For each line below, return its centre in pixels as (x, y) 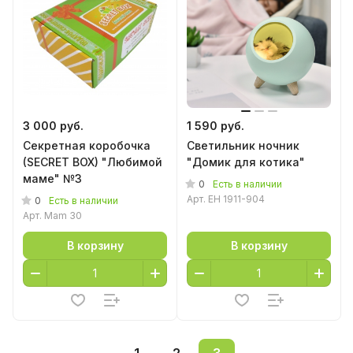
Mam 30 (63, 216)
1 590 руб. (216, 126)
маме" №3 (52, 178)
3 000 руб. (53, 126)
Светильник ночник (243, 145)
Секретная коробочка (87, 145)
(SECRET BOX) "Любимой (93, 162)
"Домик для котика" (246, 162)
